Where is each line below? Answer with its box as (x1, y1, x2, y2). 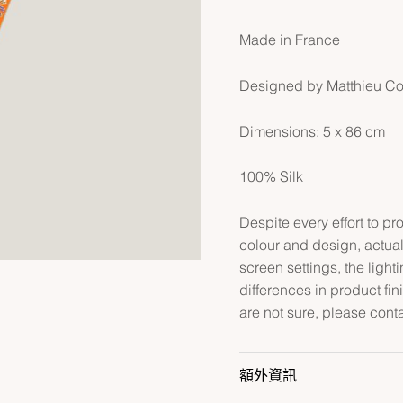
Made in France (238, 31, 340, 49)
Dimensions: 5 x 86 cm (238, 121, 385, 140)
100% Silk (238, 167, 303, 186)
